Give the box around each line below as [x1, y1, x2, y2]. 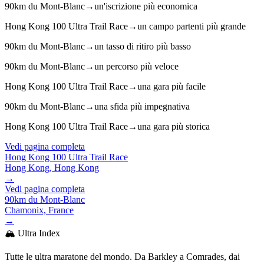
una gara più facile [137, 81, 206, 91]
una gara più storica [137, 121, 210, 131]
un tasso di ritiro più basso [94, 41, 191, 51]
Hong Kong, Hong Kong [5, 162, 99, 173]
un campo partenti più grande [137, 21, 246, 31]
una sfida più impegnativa [94, 101, 190, 111]
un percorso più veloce [94, 61, 179, 71]
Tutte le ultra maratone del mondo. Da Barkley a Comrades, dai [5, 251, 240, 262]
